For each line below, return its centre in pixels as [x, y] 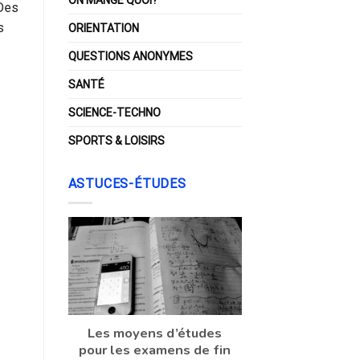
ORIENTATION [103, 28]
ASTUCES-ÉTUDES [127, 183]
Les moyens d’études [155, 333]
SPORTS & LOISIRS [116, 140]
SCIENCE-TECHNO [114, 112]
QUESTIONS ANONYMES [130, 56]
